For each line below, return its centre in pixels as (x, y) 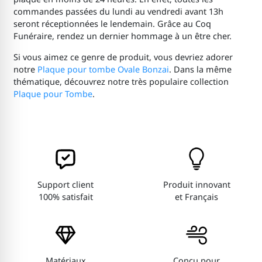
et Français (196, 196)
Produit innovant (196, 184)
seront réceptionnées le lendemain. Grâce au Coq (112, 24)
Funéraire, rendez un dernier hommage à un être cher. (122, 36)
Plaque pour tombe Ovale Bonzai (103, 70)
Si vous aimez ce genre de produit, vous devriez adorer (123, 57)
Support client (65, 184)
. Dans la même (200, 70)
